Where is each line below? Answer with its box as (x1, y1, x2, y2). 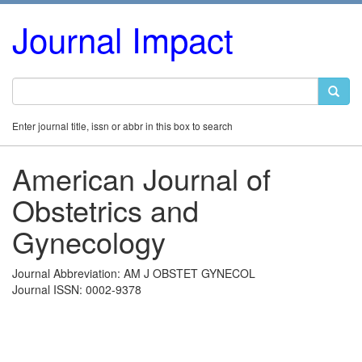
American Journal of (12, 158, 271, 199)
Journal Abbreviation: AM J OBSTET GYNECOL (12, 265, 255, 281)
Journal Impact (12, 15, 234, 63)
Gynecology (12, 221, 166, 262)
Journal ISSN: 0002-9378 (12, 281, 141, 297)
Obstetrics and (12, 189, 199, 230)
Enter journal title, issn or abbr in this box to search (12, 119, 233, 133)
